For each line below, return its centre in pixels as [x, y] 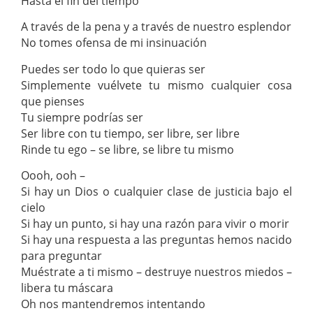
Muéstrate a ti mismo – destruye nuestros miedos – [156, 272]
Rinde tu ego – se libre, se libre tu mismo [128, 149]
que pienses [53, 101]
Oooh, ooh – [53, 176]
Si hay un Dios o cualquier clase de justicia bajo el [156, 192]
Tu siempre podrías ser [82, 117]
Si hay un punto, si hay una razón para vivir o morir [155, 224]
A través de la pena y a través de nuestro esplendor [156, 27]
